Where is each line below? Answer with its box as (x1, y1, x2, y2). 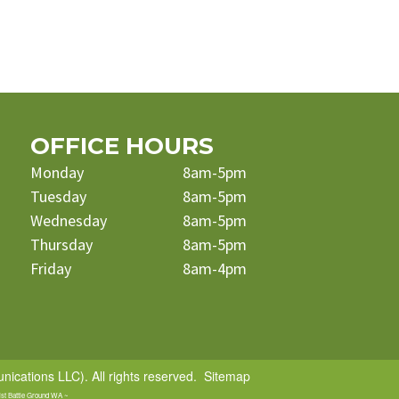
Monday (29, 162, 84, 183)
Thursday (29, 234, 93, 255)
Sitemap (204, 367, 250, 385)
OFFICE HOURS (29, 132, 214, 160)
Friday (29, 258, 71, 279)
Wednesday (29, 210, 107, 231)
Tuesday (29, 186, 86, 207)
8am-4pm (182, 258, 247, 279)
